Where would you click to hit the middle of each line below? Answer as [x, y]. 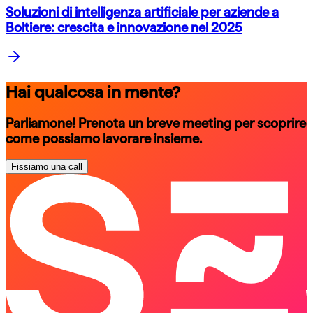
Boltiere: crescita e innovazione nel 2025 [124, 27]
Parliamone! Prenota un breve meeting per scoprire [156, 123]
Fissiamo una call [47, 167]
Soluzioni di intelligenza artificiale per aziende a [142, 12]
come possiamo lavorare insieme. [104, 139]
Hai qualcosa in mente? [93, 92]
